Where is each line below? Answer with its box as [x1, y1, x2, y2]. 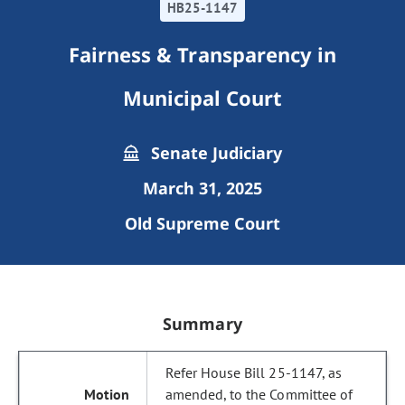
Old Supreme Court [124, 212, 281, 234]
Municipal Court [122, 84, 283, 111]
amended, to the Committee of [165, 385, 353, 403]
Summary [163, 313, 242, 334]
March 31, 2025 [142, 177, 263, 199]
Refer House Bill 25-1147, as [165, 363, 342, 381]
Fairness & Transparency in [69, 41, 336, 68]
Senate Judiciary [146, 142, 283, 164]
